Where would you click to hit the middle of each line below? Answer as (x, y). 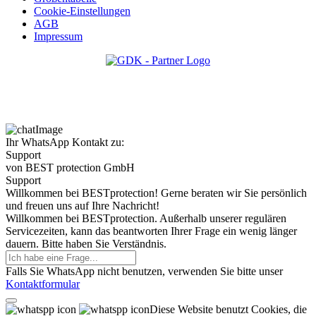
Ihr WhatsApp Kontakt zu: (65, 142)
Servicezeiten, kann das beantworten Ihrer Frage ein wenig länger (151, 231)
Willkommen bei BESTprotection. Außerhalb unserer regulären (146, 218)
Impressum (58, 36)
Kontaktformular (43, 284)
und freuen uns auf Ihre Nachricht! (83, 205)
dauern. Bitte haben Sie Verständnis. (86, 243)
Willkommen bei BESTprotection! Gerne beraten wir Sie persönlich (156, 193)
